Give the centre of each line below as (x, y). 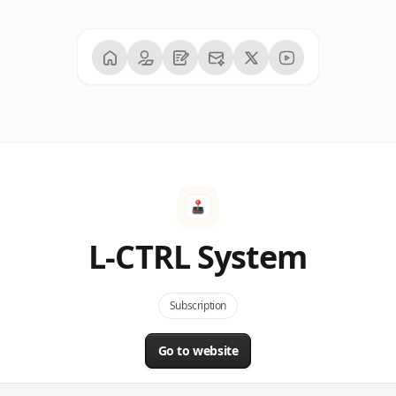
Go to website (198, 350)
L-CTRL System (198, 257)
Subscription (198, 305)
